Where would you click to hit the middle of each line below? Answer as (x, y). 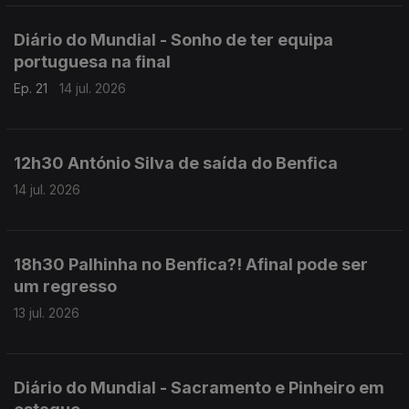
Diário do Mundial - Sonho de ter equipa (173, 40)
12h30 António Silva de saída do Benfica (176, 163)
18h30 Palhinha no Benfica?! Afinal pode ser (191, 264)
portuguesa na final (92, 62)
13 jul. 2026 (47, 313)
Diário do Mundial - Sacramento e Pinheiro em (199, 388)
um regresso (65, 286)
